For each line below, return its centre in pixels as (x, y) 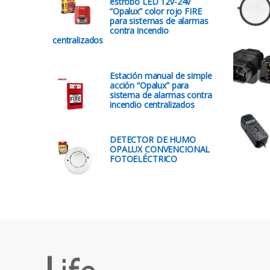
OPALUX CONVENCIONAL (160, 149)
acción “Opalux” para (149, 85)
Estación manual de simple (161, 75)
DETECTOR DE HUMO (153, 139)
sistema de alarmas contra (161, 95)
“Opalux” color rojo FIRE (156, 11)
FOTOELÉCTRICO (144, 159)
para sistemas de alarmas (159, 21)
